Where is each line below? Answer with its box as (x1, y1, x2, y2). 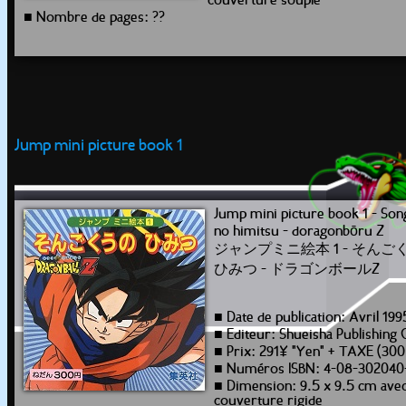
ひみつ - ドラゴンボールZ (214, 263, 380, 277)
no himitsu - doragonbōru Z (214, 225, 384, 239)
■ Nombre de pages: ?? (24, 11, 165, 25)
